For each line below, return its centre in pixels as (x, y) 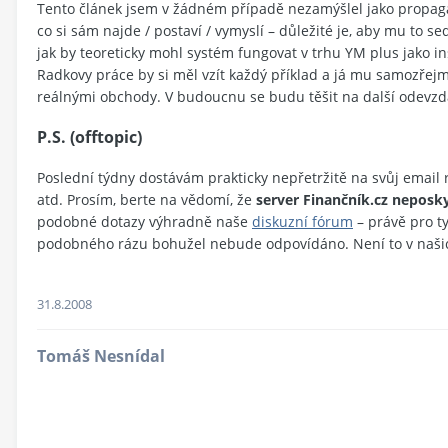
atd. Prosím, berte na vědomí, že (146, 199)
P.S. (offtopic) (89, 137)
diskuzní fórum (302, 221)
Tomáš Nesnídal (101, 355)
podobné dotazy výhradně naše (144, 221)
